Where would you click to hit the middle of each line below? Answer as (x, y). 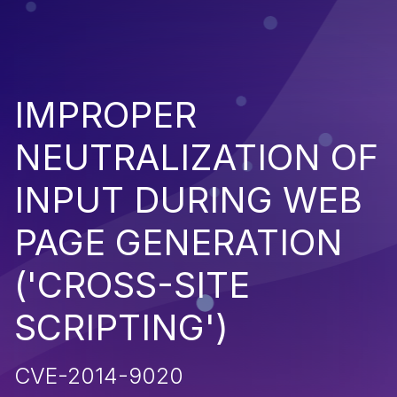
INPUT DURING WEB (188, 199)
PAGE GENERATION (179, 242)
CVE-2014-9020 (99, 375)
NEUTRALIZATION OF (196, 157)
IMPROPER (105, 114)
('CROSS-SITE (132, 284)
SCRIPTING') (121, 327)
